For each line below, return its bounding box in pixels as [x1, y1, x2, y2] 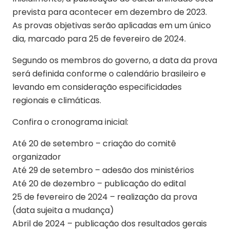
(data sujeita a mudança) [12, 204, 114, 217]
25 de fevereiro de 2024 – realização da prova [12, 191, 197, 203]
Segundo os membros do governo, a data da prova [12, 54, 217, 67]
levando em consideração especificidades [12, 81, 182, 93]
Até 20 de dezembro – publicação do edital [12, 178, 186, 190]
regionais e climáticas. [12, 94, 101, 107]
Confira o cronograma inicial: [12, 116, 128, 128]
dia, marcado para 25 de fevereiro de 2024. [12, 33, 186, 45]
